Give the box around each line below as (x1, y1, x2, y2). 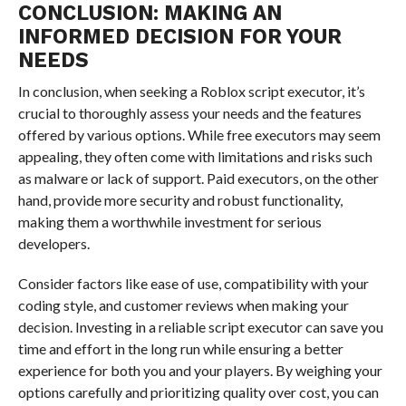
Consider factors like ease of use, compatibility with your (17, 274, 369, 292)
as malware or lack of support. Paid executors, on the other (17, 169, 379, 187)
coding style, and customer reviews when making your (17, 295, 349, 314)
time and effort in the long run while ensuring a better (17, 339, 343, 357)
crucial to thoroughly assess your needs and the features (17, 103, 362, 121)
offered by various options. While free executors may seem (17, 125, 381, 143)
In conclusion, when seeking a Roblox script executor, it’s (17, 82, 365, 100)
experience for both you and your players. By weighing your (17, 361, 382, 379)
